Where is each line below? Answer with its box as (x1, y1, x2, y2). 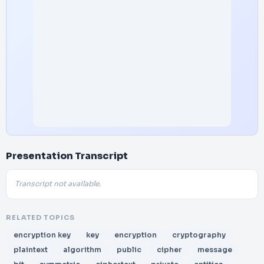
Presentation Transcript (6, 150, 128, 162)
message (197, 245, 232, 254)
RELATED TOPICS (6, 213, 75, 222)
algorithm (63, 245, 101, 254)
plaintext (14, 245, 48, 254)
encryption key (14, 230, 71, 239)
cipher (157, 245, 182, 254)
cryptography (172, 230, 226, 239)
